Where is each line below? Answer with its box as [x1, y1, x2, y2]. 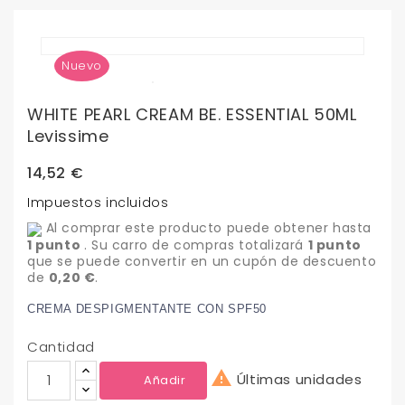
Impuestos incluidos [27, 193, 169, 212]
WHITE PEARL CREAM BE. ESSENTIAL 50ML [27, 103, 357, 127]
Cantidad [27, 336, 95, 356]
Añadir [144, 371, 186, 389]
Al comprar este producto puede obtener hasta [42, 219, 372, 238]
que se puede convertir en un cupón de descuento [27, 251, 377, 270]
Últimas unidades [232, 369, 363, 389]
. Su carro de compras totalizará [83, 235, 308, 254]
